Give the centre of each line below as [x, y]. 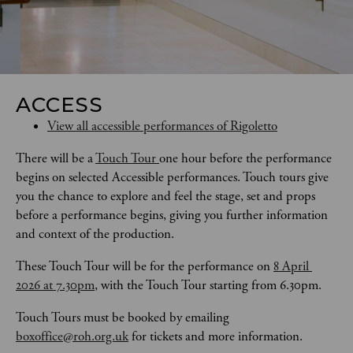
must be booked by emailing [158, 318]
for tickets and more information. [216, 336]
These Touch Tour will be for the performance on [145, 266]
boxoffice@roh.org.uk [72, 336]
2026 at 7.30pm [55, 285]
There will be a [56, 158]
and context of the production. [97, 234]
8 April [293, 266]
